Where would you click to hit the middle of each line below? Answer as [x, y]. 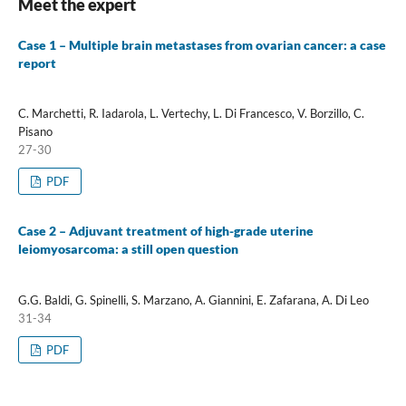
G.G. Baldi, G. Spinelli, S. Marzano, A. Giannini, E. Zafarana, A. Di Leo [193, 300]
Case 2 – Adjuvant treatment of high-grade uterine [165, 231]
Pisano [35, 132]
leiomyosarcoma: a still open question [128, 249]
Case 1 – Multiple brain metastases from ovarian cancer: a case [202, 44]
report [37, 63]
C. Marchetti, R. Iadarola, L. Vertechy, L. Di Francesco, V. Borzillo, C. [191, 114]
